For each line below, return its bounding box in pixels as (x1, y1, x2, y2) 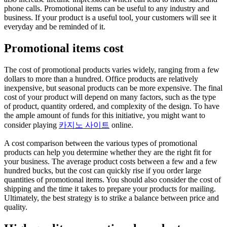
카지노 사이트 (59, 121, 109, 130)
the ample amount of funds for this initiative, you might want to (4, 111, 205, 120)
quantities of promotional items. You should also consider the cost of (4, 175, 221, 184)
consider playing (4, 121, 59, 130)
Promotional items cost (4, 42, 124, 55)
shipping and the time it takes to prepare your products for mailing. (4, 184, 216, 194)
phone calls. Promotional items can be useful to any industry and (4, 4, 209, 13)
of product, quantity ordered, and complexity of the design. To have (4, 102, 219, 111)
